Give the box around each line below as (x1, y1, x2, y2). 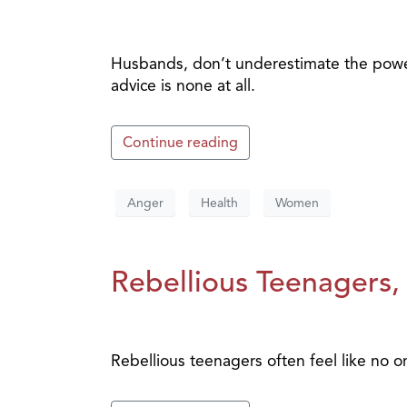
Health (201, 194, 238, 211)
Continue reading (123, 134, 238, 153)
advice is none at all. (111, 75, 255, 96)
